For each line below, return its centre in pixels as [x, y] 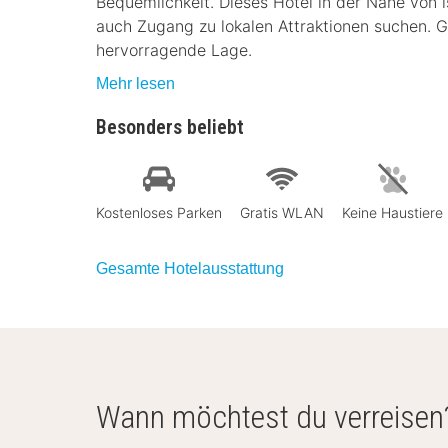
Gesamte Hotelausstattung [190, 268]
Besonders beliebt [170, 127]
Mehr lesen [135, 83]
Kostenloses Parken [159, 212]
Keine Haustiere [392, 212]
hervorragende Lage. [174, 50]
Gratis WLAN [282, 212]
